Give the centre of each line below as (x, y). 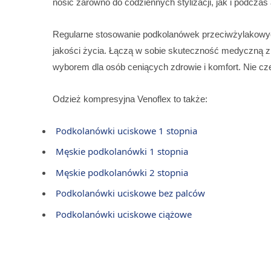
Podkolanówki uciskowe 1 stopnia (126, 130)
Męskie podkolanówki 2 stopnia (122, 172)
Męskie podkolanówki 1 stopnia (122, 152)
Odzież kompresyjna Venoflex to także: (130, 99)
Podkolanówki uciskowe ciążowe (124, 214)
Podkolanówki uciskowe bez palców (130, 193)
